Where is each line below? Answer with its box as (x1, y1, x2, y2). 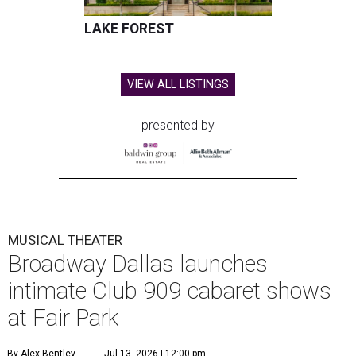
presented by (141, 118, 215, 133)
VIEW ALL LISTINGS (127, 78, 229, 92)
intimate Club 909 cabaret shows (8, 277, 331, 305)
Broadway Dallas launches (8, 250, 268, 278)
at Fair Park (8, 304, 118, 332)
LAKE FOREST (84, 21, 174, 37)
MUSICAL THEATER (8, 232, 122, 249)
